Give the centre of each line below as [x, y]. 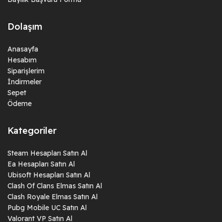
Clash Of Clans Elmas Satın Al [55, 186]
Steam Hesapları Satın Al [47, 153]
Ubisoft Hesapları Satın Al [49, 175]
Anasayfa [23, 49]
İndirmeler [25, 82]
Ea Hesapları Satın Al [41, 164]
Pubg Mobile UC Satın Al [47, 207]
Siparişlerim [26, 71]
